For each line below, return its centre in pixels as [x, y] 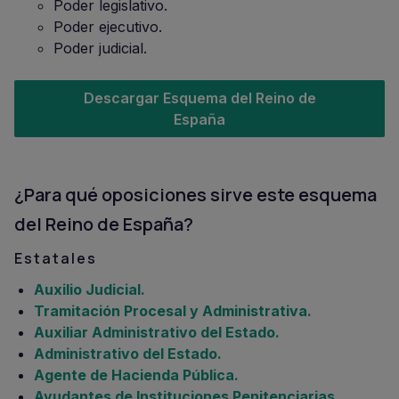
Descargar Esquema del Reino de [199, 98]
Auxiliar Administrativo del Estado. [157, 332]
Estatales [56, 258]
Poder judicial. [100, 48]
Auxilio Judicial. [90, 289]
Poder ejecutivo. [108, 27]
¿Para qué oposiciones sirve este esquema [195, 195]
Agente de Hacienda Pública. [136, 375]
